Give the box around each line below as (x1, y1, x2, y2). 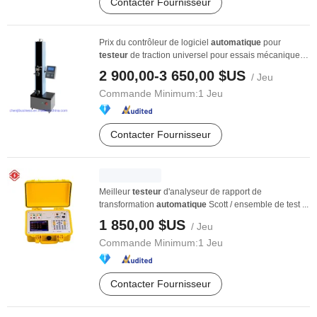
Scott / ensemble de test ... (207, 200, 309, 209)
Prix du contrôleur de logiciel (99, 38, 211, 47)
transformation (99, 200, 156, 209)
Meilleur (99, 187, 132, 197)
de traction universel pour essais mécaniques (128, 50, 304, 60)
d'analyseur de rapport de (161, 187, 262, 197)
